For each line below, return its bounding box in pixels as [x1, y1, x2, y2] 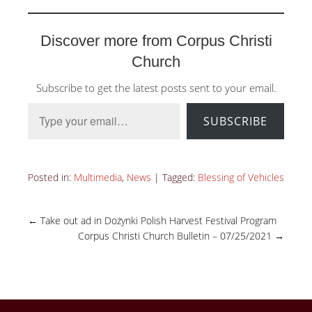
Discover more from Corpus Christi [40, 32, 272, 50]
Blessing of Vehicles [198, 171, 284, 185]
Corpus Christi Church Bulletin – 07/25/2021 [78, 229, 274, 243]
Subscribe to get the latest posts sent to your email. [36, 81, 276, 95]
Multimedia [74, 171, 122, 185]
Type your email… [27, 95, 59, 110]
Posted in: [28, 171, 74, 185]
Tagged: [162, 171, 198, 185]
